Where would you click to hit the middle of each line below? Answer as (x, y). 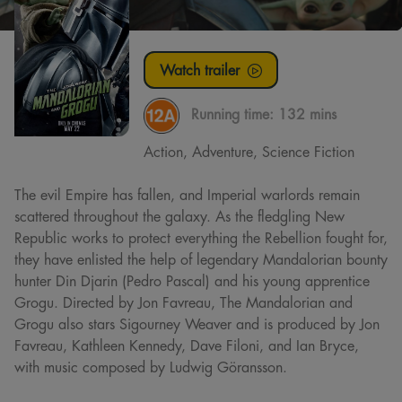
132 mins (307, 114)
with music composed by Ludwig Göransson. (151, 367)
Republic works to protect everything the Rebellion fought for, (201, 237)
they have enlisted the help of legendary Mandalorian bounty (201, 259)
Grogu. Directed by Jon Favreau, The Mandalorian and (184, 302)
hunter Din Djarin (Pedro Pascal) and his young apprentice (192, 280)
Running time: (235, 114)
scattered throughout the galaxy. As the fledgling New (179, 216)
